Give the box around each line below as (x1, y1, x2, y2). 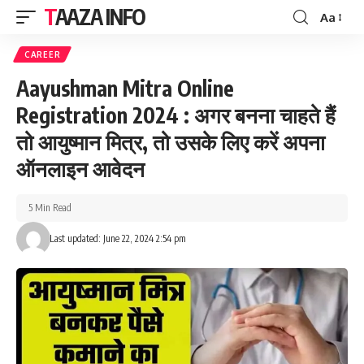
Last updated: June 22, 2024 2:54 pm (49, 232, 186, 245)
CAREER (24, 50, 61, 59)
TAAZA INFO (54, 3, 146, 30)
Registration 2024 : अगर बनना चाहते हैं (16, 102, 336, 128)
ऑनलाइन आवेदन (16, 155, 145, 182)
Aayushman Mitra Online (16, 75, 234, 102)
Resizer (319, 38, 359, 54)
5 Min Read (28, 201, 71, 214)
